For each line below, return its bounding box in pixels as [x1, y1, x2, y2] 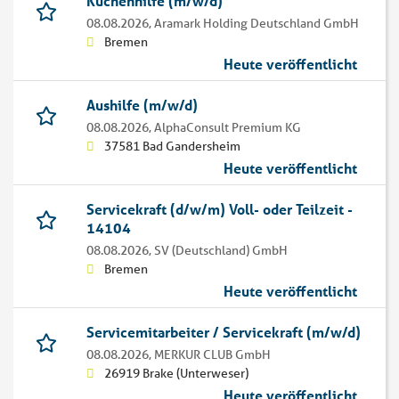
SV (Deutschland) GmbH [154, 242, 288, 259]
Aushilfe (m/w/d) [86, 95, 198, 115]
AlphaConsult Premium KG [154, 119, 301, 136]
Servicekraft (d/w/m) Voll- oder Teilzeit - [86, 199, 353, 219]
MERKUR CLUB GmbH [154, 346, 271, 363]
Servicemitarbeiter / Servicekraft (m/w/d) [86, 322, 361, 342]
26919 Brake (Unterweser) [104, 365, 248, 382]
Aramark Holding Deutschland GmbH [154, 15, 359, 32]
